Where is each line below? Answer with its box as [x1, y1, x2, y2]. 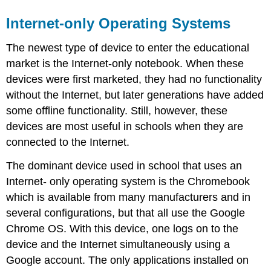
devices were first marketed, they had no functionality [6, 73, 263, 85]
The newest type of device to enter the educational [6, 41, 250, 54]
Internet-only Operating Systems [6, 15, 231, 31]
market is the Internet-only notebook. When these [6, 57, 244, 70]
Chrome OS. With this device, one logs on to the [6, 222, 239, 235]
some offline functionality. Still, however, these [6, 104, 228, 117]
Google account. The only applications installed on [6, 253, 249, 266]
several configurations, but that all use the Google [6, 206, 246, 219]
